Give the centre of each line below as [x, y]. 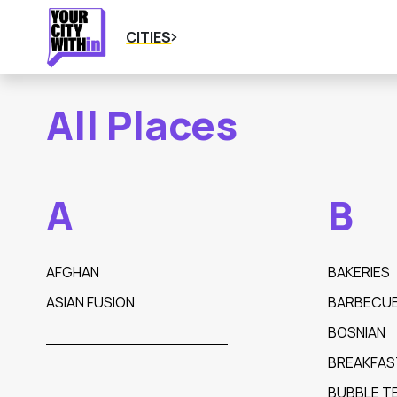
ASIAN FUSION [90, 302]
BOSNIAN [356, 332]
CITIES [149, 37]
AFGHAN [73, 272]
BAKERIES [358, 272]
